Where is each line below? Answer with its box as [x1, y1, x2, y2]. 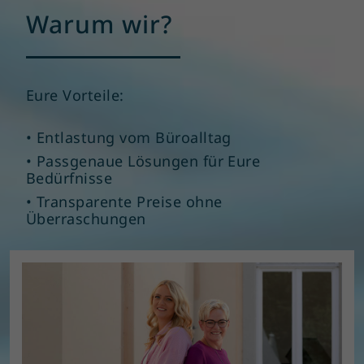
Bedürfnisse [26, 168, 113, 188]
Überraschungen [26, 209, 146, 229]
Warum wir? [26, 7, 172, 41]
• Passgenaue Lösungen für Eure [26, 151, 261, 171]
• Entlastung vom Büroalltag [26, 128, 232, 148]
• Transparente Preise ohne [26, 192, 223, 212]
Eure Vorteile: [26, 85, 124, 106]
